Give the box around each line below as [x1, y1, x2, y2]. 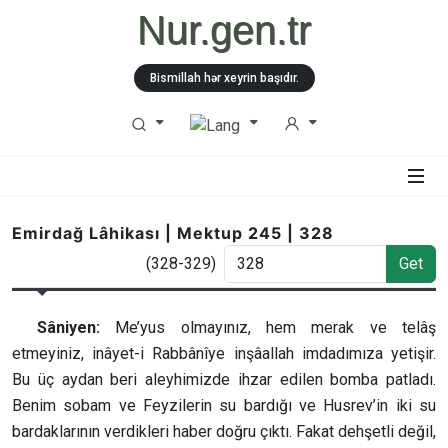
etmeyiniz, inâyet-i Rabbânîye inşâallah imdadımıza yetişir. [12, 343, 436, 363]
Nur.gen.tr [137, 8, 311, 52]
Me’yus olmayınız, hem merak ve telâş [100, 317, 436, 337]
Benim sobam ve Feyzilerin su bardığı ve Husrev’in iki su [12, 395, 436, 415]
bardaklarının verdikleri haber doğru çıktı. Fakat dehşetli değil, [12, 421, 436, 441]
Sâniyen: [37, 317, 100, 337]
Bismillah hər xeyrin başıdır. [149, 71, 299, 85]
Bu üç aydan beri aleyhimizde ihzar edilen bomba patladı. [12, 369, 436, 389]
